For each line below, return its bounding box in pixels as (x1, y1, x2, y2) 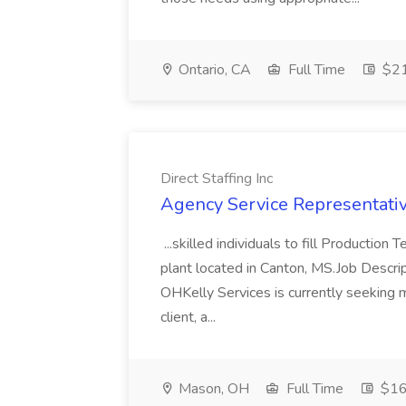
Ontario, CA (175, 60, 251, 80)
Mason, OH (175, 379, 249, 399)
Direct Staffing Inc (160, 169, 273, 188)
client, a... (160, 307, 219, 327)
